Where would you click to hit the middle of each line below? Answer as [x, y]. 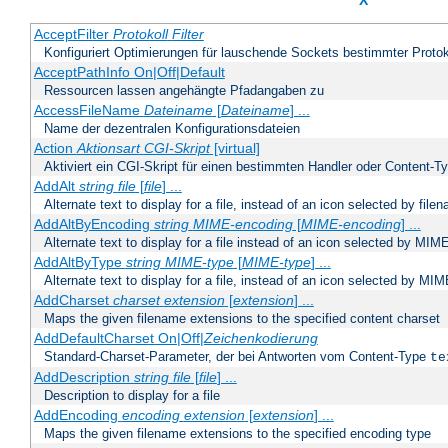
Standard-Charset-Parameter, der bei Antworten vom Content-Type [237, 357]
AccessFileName [88, 110]
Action [55, 148]
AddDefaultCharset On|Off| [118, 338]
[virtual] [234, 148]
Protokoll [140, 34]
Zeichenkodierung [260, 338]
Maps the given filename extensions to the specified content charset [242, 319]
